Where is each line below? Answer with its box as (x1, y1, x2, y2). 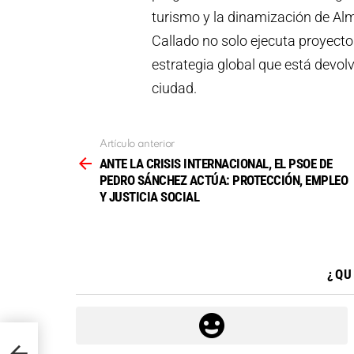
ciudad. (152, 80, 197, 97)
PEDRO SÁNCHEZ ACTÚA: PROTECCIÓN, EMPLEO (100, 172, 348, 189)
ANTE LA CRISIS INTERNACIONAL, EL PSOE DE (100, 156, 333, 172)
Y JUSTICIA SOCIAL (100, 189, 200, 205)
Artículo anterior (100, 139, 175, 150)
